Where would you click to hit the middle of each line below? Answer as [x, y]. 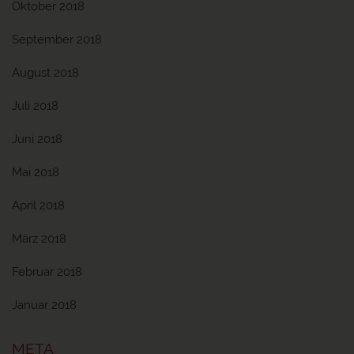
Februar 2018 [47, 272]
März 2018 [39, 239]
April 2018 [38, 205]
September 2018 [57, 40]
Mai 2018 [36, 172]
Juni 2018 [37, 139]
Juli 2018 [35, 106]
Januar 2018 [44, 305]
